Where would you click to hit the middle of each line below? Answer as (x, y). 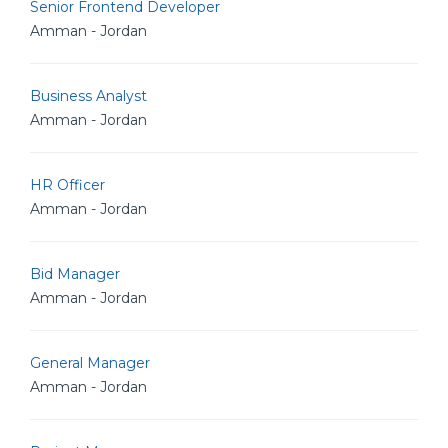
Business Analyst (88, 96)
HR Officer (67, 185)
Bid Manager (75, 274)
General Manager (90, 363)
